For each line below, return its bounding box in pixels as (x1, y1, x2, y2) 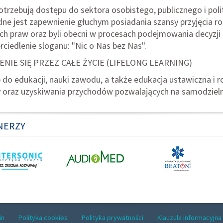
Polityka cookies (18, 213, 68, 222)
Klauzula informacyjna (157, 213, 222, 222)
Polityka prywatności (81, 213, 143, 222)
